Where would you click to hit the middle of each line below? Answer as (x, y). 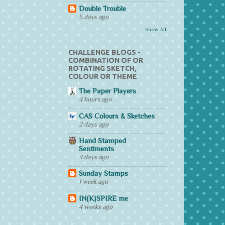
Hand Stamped (102, 140)
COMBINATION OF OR (106, 61)
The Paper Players (107, 91)
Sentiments (96, 148)
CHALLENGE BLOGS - (104, 52)
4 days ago (94, 157)
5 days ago (94, 17)
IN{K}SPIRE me (103, 198)
